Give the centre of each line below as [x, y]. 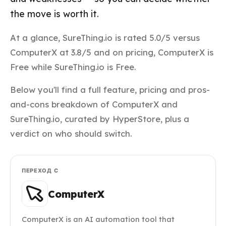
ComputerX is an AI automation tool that [98, 219]
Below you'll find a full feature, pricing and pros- [110, 90]
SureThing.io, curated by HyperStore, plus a [100, 119]
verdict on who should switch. [71, 134]
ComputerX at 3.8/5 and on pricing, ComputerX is [112, 52]
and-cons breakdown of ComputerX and [94, 104]
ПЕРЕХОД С [40, 171]
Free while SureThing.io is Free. [73, 67]
